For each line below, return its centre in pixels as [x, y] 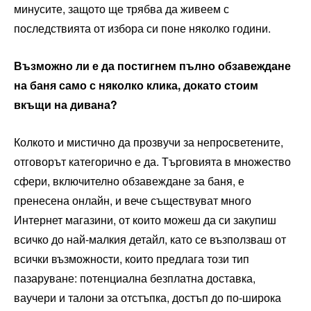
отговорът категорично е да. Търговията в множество [152, 161]
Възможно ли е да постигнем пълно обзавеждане [152, 65]
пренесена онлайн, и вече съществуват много [133, 200]
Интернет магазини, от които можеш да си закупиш [145, 219]
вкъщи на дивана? [66, 104]
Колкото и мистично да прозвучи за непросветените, [149, 142]
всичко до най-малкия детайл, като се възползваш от [150, 239]
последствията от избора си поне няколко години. [142, 28]
